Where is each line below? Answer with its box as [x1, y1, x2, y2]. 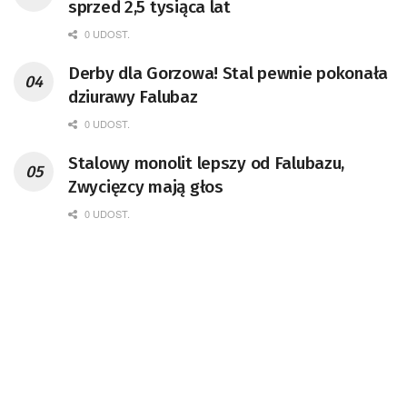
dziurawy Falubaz [68, 86, 198, 108]
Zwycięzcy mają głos [68, 176, 223, 198]
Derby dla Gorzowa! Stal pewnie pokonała [68, 63, 389, 84]
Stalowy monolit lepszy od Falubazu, [68, 153, 345, 174]
